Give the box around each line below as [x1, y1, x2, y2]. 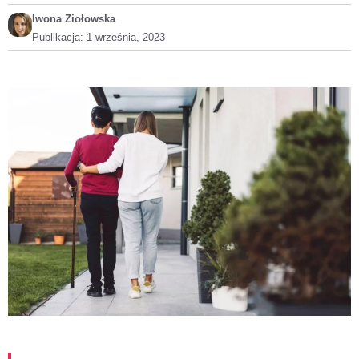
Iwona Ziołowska [32, 13, 115, 25]
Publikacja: [32, 31, 87, 43]
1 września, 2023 [87, 31, 165, 43]
